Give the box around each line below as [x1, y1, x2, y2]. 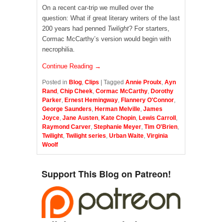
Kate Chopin [101, 114, 136, 122]
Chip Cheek [60, 88, 93, 95]
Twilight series [66, 132, 106, 140]
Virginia [147, 132, 168, 140]
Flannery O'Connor [121, 97, 174, 104]
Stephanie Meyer [94, 123, 141, 131]
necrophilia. [42, 46, 75, 54]
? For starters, [129, 25, 169, 33]
